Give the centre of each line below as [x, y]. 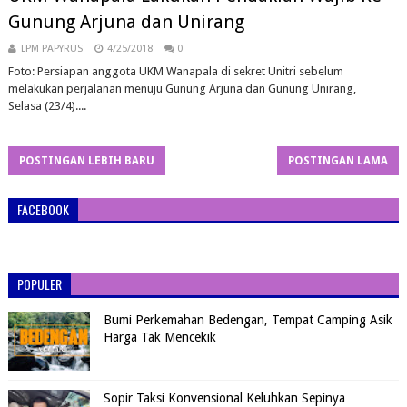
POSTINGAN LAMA [338, 161]
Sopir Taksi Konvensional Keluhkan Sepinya [224, 398]
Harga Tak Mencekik [159, 337]
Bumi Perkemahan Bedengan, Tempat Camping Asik [248, 320]
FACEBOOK [43, 209]
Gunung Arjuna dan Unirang [126, 22]
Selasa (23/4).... [47, 106]
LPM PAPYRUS [51, 49]
